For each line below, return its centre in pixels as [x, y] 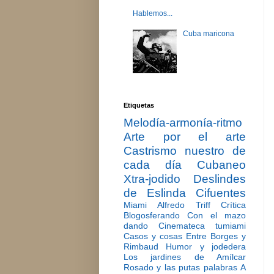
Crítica [234, 205]
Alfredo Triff [184, 205]
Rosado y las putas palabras [180, 268]
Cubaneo [221, 165]
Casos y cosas [153, 236]
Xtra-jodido [152, 179]
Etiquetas [139, 106]
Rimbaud [141, 247]
